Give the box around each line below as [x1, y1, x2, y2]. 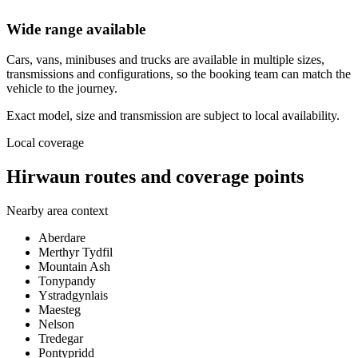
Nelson [38, 317, 74, 332]
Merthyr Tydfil [38, 245, 113, 260]
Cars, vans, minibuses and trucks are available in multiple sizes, [6, 53, 324, 67]
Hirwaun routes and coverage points [6, 166, 304, 188]
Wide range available [6, 20, 145, 38]
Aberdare [38, 231, 86, 245]
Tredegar [38, 332, 83, 346]
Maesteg [38, 303, 81, 317]
